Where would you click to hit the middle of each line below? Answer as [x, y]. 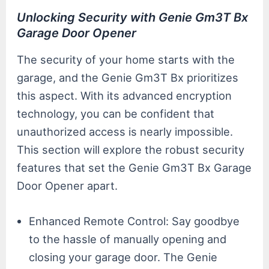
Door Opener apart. [68, 185]
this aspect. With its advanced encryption [125, 95]
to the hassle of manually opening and [128, 239]
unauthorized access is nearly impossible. [125, 131]
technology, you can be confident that [116, 113]
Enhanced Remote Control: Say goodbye [134, 221]
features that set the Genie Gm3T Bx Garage [134, 167]
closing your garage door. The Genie [123, 257]
